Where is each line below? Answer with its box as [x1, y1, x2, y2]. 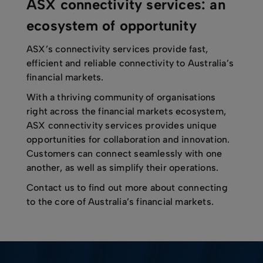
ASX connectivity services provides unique [26, 120, 217, 131]
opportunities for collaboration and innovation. [26, 134, 232, 145]
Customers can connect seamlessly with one [26, 148, 222, 159]
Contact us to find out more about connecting [26, 182, 228, 193]
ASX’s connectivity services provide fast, [26, 43, 208, 55]
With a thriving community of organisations [26, 92, 216, 103]
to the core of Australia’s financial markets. [26, 196, 214, 207]
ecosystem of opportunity [26, 17, 197, 34]
